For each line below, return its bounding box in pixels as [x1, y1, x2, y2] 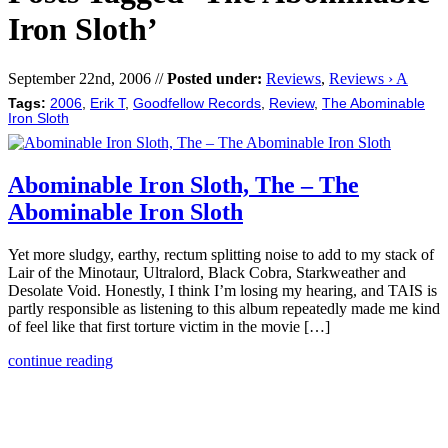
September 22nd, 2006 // [8, 69, 167, 87]
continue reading [8, 351, 113, 369]
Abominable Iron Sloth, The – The [8, 171, 359, 198]
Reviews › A [329, 69, 408, 87]
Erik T [90, 95, 125, 111]
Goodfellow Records [133, 95, 261, 111]
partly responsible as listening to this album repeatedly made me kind [8, 299, 440, 317]
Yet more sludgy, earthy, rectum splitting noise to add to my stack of [8, 245, 434, 263]
